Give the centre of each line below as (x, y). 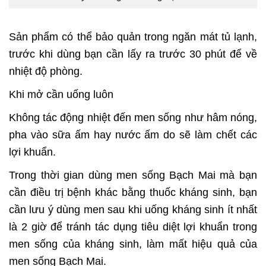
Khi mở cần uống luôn (61, 94)
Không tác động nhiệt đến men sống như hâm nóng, (133, 117)
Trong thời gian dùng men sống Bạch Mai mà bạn (133, 175)
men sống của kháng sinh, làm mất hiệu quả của (133, 244)
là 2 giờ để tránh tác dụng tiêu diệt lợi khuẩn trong (133, 227)
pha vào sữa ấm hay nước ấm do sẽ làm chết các (133, 134)
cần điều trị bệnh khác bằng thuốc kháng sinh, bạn (133, 192)
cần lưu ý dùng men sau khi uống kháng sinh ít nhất (133, 209)
